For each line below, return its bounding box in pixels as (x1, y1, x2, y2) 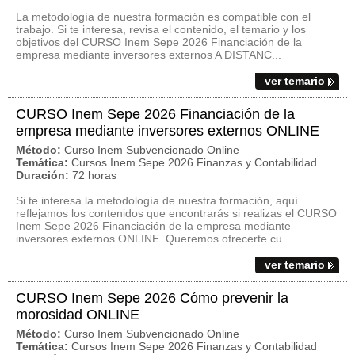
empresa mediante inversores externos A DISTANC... (16, 48, 281, 61)
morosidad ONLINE (16, 307, 139, 323)
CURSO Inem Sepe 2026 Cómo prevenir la (16, 290, 288, 306)
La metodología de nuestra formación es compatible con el (16, 10, 311, 23)
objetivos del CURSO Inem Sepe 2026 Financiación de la (16, 36, 302, 48)
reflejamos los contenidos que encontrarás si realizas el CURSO (16, 207, 337, 219)
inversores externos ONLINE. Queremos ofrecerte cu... (16, 232, 292, 245)
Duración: (16, 169, 69, 181)
